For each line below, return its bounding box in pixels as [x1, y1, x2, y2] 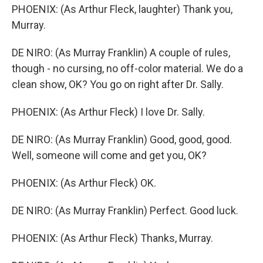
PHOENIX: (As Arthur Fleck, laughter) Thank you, [12, 3, 232, 15]
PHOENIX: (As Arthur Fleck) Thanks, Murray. [12, 232, 213, 244]
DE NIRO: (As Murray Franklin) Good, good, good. [12, 133, 232, 146]
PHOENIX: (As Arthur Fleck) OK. [12, 177, 156, 189]
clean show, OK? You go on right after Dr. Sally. [12, 78, 224, 90]
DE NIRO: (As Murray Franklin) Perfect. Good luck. [12, 204, 238, 217]
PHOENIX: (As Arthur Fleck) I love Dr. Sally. [12, 106, 205, 118]
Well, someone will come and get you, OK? [12, 149, 207, 161]
